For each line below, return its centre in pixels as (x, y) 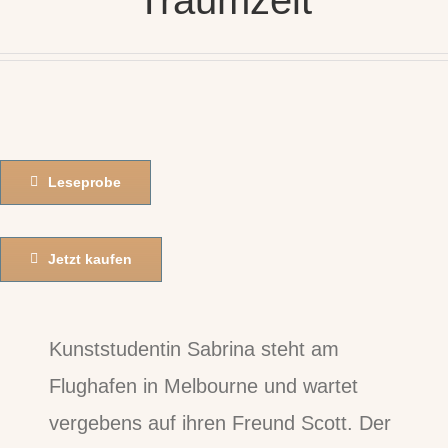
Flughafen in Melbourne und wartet (204, 385)
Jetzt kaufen (89, 258)
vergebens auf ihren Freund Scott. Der (220, 422)
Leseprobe (84, 181)
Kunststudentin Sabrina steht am (194, 348)
